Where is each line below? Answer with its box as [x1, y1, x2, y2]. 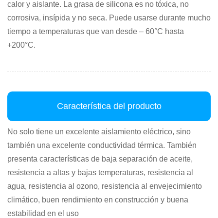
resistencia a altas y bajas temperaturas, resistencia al [7, 168, 193, 177]
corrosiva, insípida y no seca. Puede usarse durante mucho [7, 14, 211, 22]
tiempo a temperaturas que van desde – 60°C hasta [7, 27, 184, 36]
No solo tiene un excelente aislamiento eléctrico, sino [7, 127, 191, 136]
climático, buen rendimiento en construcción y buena [7, 196, 188, 204]
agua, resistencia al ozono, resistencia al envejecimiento [7, 182, 202, 190]
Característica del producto [56, 101, 162, 111]
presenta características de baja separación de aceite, [7, 155, 193, 163]
